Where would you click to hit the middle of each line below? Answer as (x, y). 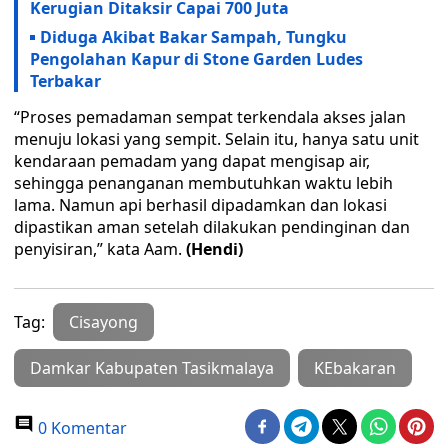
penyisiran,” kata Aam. (100, 249)
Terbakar (65, 81)
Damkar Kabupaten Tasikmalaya (152, 368)
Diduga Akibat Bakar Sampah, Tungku (193, 37)
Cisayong (103, 322)
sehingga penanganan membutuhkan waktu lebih (203, 183)
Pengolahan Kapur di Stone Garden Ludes (196, 59)
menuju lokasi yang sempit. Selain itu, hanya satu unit (216, 139)
